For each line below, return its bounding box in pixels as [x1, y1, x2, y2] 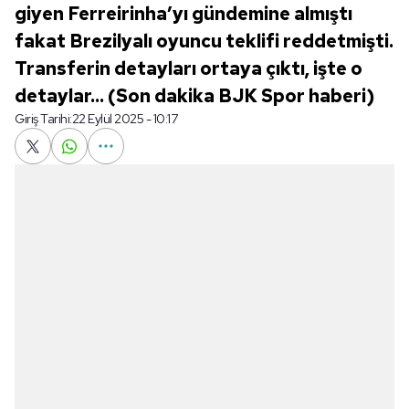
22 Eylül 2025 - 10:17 [71, 110, 177, 127]
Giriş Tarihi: [15, 110, 72, 127]
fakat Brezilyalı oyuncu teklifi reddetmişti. [15, 29, 393, 53]
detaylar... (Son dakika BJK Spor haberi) [15, 84, 374, 108]
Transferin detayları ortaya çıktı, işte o [15, 57, 362, 80]
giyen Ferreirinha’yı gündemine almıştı [15, 2, 352, 26]
